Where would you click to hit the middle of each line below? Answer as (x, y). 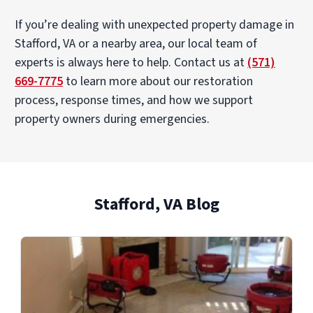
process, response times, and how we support (134, 101)
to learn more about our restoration (158, 82)
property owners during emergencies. (112, 119)
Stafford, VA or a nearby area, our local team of (136, 44)
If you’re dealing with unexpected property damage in (155, 25)
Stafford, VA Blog (156, 205)
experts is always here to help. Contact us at (131, 63)
